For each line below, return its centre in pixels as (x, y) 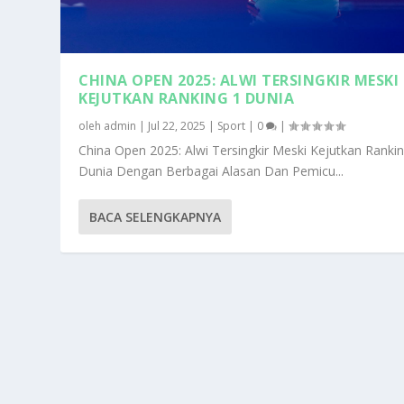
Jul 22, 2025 (177, 125)
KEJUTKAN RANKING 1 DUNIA (187, 98)
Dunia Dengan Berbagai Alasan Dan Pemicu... (211, 170)
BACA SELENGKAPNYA (156, 216)
